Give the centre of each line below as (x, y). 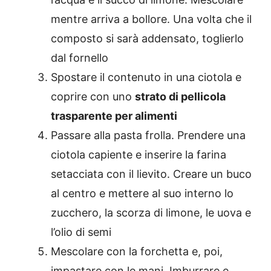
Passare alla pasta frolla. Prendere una (148, 135)
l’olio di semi (81, 232)
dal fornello (80, 58)
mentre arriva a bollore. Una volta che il (151, 19)
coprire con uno (93, 97)
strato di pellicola (180, 97)
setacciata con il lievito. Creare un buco (151, 174)
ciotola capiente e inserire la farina (139, 155)
